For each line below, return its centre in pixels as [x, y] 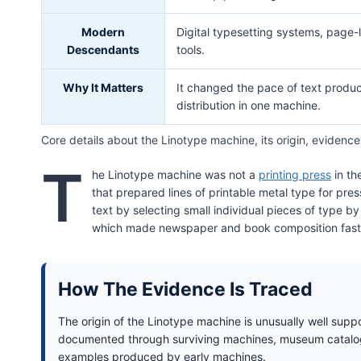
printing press [295, 174]
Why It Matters [103, 87]
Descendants [103, 50]
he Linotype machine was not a [175, 174]
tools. [191, 50]
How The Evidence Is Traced [185, 289]
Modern [103, 32]
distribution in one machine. [249, 105]
